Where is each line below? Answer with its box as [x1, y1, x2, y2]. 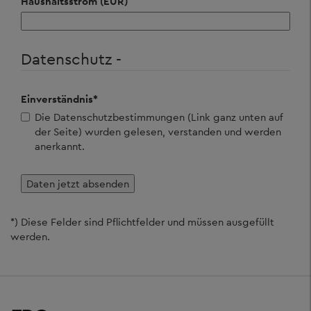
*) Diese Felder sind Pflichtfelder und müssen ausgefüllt [10, 215, 274, 228]
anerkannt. [35, 139, 85, 153]
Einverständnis [21, 92, 93, 106]
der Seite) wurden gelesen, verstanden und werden [35, 124, 281, 138]
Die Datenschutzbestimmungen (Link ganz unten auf [35, 110, 283, 124]
